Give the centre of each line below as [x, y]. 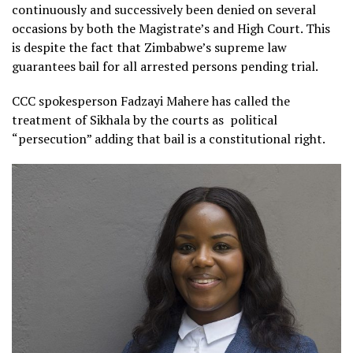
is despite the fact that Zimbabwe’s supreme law [149, 47]
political [254, 119]
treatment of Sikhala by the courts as [118, 119]
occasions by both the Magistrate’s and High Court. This [171, 28]
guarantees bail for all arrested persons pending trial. [165, 66]
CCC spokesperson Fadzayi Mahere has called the [151, 100]
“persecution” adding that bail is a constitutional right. [169, 138]
